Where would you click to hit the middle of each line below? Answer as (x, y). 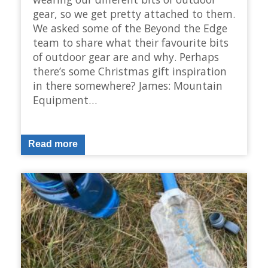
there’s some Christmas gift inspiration (130, 71)
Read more (53, 144)
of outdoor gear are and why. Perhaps (126, 57)
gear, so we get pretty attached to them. (134, 13)
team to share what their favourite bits (131, 42)
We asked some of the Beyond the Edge (130, 28)
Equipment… (65, 100)
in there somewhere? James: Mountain (128, 85)
